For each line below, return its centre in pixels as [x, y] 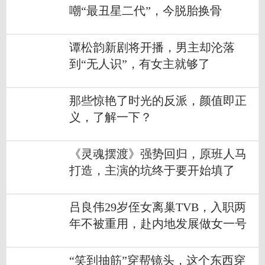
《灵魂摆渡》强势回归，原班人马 [158, 154]
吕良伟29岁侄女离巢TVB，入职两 [158, 208]
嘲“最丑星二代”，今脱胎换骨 [146, 11]
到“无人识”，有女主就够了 [140, 64]
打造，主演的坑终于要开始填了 [152, 171]
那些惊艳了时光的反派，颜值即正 [158, 101]
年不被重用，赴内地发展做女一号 [158, 224]
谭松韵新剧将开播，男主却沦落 [152, 48]
